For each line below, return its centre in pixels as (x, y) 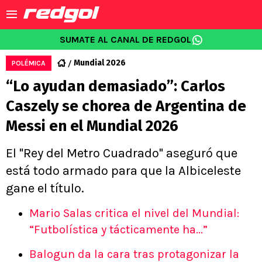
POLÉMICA (29, 63)
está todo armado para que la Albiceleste (123, 171)
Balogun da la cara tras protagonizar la (134, 254)
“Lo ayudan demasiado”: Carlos (116, 86)
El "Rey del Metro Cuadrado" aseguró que (122, 153)
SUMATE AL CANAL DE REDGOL (125, 39)
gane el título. (45, 188)
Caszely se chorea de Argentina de (126, 106)
